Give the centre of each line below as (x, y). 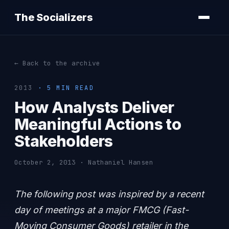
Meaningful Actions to (98, 124)
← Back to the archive (57, 63)
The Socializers (54, 17)
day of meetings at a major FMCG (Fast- (101, 210)
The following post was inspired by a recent (109, 194)
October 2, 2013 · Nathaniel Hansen (84, 162)
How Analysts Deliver (94, 107)
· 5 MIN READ (63, 88)
